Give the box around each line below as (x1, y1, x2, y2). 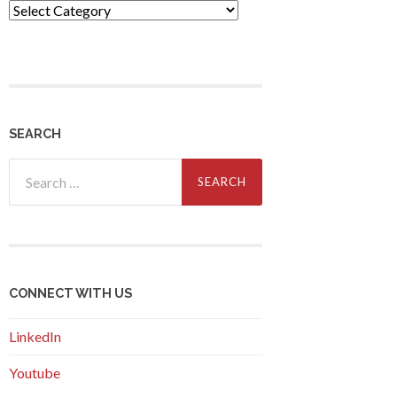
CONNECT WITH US (9, 285, 132, 301)
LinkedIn (9, 328, 61, 346)
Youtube (9, 364, 60, 382)
